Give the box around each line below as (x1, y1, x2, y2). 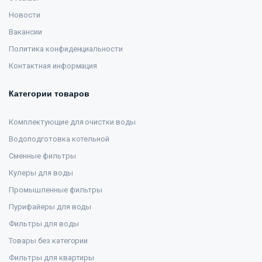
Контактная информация (9, 61, 98, 70)
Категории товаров (9, 89, 89, 98)
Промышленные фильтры (9, 185, 103, 194)
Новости (9, 11, 40, 19)
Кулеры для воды (9, 168, 73, 177)
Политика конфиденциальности (9, 44, 123, 53)
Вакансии (9, 27, 42, 36)
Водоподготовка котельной (9, 135, 110, 143)
